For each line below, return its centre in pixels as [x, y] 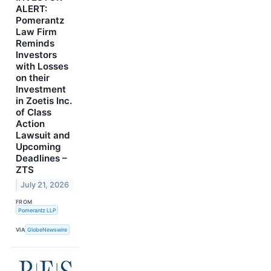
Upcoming [38, 147]
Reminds [35, 44]
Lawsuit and [43, 135]
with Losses [42, 67]
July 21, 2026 [45, 185]
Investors [36, 55]
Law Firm [36, 32]
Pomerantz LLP [37, 210]
